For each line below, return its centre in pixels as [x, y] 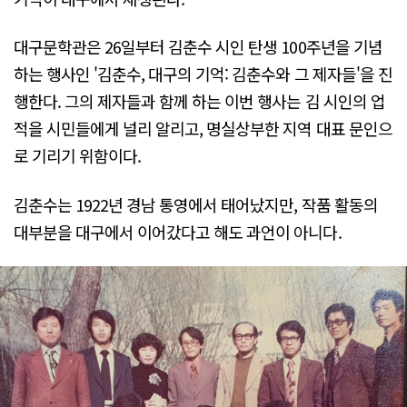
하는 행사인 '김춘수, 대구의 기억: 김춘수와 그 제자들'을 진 [203, 74]
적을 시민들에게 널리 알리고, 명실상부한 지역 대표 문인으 [203, 129]
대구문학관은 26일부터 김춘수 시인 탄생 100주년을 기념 [198, 47]
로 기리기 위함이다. [78, 156]
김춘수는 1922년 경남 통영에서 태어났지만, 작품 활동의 [196, 204]
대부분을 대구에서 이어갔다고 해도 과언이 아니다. [178, 231]
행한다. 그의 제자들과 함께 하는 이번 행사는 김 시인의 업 [199, 101]
